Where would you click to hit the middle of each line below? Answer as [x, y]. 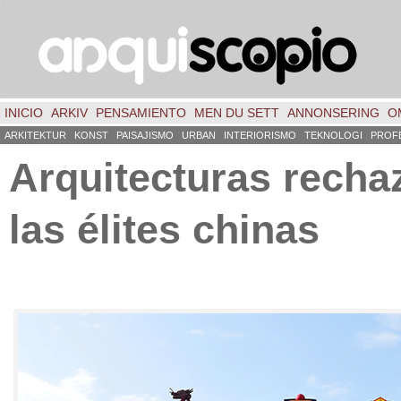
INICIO [24, 113]
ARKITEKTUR [35, 135]
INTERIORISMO [260, 135]
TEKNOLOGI [333, 135]
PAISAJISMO [145, 135]
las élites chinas [164, 230]
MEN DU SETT [237, 113]
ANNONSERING [333, 113]
